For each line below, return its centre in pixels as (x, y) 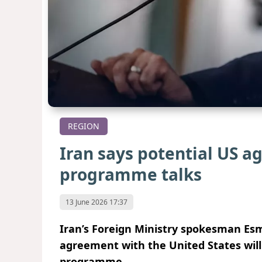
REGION (84, 126)
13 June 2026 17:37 (96, 202)
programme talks (131, 175)
